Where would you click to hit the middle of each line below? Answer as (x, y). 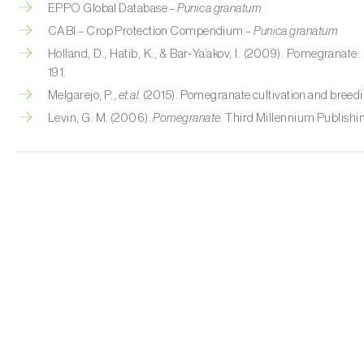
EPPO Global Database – (113, 9)
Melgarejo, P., (83, 95)
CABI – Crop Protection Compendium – (151, 31)
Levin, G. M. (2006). (101, 118)
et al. (130, 95)
